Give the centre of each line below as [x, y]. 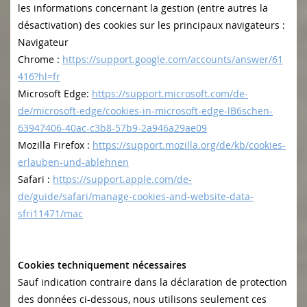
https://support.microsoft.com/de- [170, 94]
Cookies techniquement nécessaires [102, 265]
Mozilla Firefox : [55, 145]
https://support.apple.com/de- [122, 180]
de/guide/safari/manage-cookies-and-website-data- [136, 197]
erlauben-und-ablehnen [73, 162]
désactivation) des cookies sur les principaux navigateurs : [151, 25]
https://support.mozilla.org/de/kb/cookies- [189, 145]
